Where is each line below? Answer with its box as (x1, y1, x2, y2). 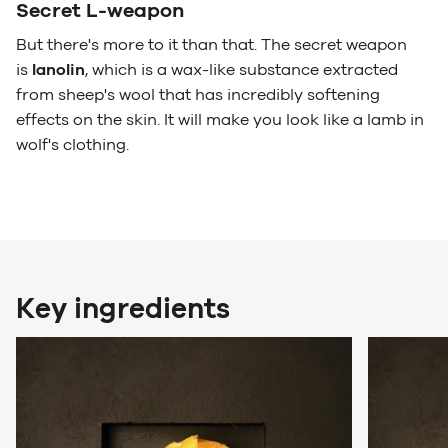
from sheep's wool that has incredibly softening (16, 84, 380, 107)
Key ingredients (16, 290, 230, 329)
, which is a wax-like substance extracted (85, 59, 398, 82)
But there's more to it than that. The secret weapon (16, 34, 407, 57)
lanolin (32, 59, 85, 82)
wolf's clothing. (16, 134, 129, 157)
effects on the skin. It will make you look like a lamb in (16, 109, 424, 132)
